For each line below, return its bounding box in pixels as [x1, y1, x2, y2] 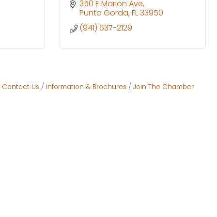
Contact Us [2, 82, 39, 92]
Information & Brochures [46, 82, 126, 92]
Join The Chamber [133, 82, 194, 92]
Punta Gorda [79, 7, 128, 18]
